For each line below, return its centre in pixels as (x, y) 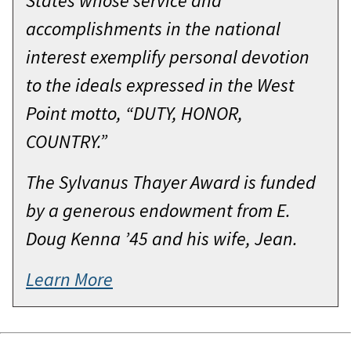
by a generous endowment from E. (158, 211)
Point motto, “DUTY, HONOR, (134, 114)
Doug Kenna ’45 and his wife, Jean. (162, 239)
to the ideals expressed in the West (160, 85)
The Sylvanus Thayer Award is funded (171, 183)
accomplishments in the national (153, 29)
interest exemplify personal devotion (168, 57)
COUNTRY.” (67, 142)
